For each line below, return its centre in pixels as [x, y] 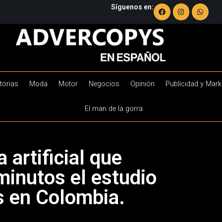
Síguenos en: [132, 7]
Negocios [104, 84]
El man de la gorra [113, 109]
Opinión [142, 84]
